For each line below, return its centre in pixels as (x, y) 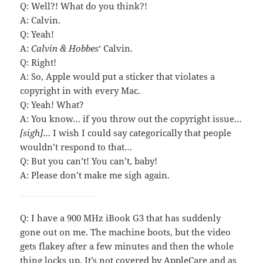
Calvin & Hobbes (65, 48)
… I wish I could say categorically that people (137, 133)
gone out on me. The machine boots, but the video (126, 232)
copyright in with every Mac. (80, 91)
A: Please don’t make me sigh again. (95, 175)
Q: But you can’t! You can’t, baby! (89, 161)
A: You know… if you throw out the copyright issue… (131, 119)
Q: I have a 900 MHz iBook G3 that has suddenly (121, 218)
